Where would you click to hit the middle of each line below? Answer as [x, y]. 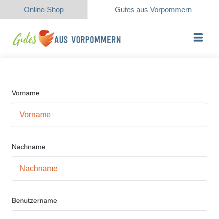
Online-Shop [44, 10]
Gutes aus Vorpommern [153, 10]
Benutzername [34, 200]
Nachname [29, 147]
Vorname [26, 93]
